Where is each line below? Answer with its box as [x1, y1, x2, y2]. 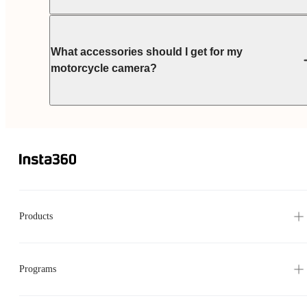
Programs [19, 264, 56, 274]
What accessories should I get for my [51, 46, 243, 58]
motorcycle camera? [51, 62, 157, 74]
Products [19, 211, 53, 221]
